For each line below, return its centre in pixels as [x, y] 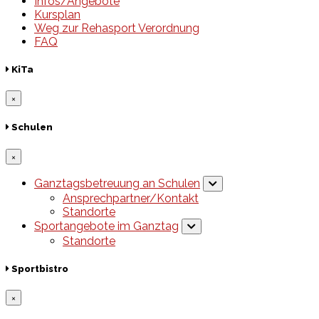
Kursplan [57, 14]
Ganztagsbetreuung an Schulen [117, 183]
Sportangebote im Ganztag [106, 226]
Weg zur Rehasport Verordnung [117, 28]
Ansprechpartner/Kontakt [131, 198]
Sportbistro [39, 268]
